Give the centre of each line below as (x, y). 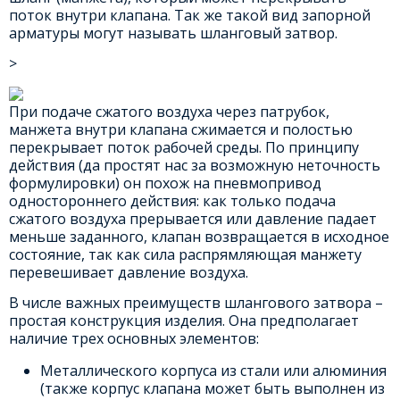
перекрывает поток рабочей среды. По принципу (183, 147)
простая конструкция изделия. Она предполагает (183, 320)
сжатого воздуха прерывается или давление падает (192, 218)
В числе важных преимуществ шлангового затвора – (196, 302)
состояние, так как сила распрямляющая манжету (185, 254)
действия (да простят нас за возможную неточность (194, 165)
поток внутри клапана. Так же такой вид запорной (189, 15)
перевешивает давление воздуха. (128, 272)
